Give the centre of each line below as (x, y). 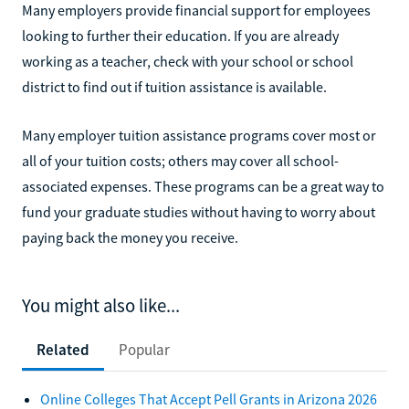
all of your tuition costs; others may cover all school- (180, 160)
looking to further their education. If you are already (180, 35)
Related (63, 349)
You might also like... (101, 305)
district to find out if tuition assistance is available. (174, 86)
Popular (144, 349)
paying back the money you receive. (130, 237)
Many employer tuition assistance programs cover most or (199, 135)
